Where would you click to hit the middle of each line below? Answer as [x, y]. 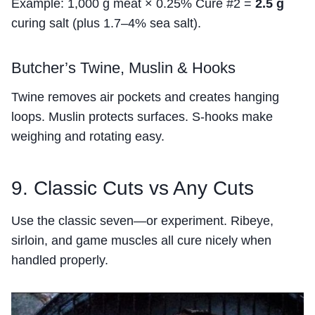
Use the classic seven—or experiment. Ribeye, [142, 221]
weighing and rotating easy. [88, 137]
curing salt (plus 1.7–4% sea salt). [106, 24]
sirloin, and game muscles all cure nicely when [141, 241]
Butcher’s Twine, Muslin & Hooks [123, 68]
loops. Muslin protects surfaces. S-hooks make [142, 117]
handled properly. [60, 261]
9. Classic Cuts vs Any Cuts [133, 188]
